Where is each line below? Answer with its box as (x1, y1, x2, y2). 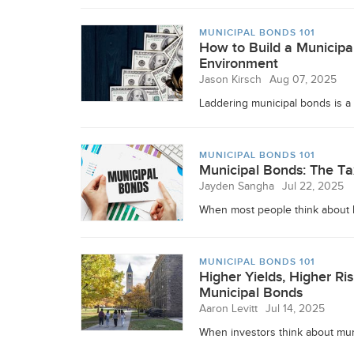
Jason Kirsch (199, 73, 262, 86)
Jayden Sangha (199, 180, 274, 193)
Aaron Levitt (199, 303, 258, 315)
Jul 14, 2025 (265, 303, 325, 315)
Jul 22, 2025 (282, 180, 344, 193)
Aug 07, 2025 (269, 73, 337, 86)
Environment (199, 55, 278, 72)
